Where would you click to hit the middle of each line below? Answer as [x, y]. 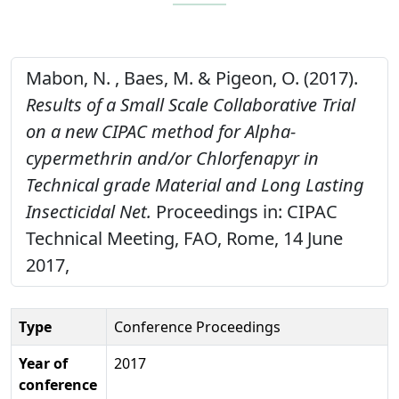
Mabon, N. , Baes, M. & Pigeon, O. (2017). [192, 77]
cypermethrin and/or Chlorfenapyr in [172, 158]
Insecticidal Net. [89, 211]
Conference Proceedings [197, 326]
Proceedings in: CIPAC [244, 211]
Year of [43, 363]
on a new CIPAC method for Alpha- [161, 131]
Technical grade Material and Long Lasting [195, 184]
